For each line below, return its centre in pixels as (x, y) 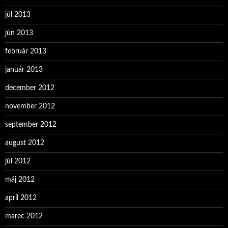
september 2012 (31, 125)
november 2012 (30, 106)
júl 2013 (18, 15)
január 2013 (24, 70)
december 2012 (30, 88)
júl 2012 (18, 161)
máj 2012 (20, 180)
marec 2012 (24, 216)
